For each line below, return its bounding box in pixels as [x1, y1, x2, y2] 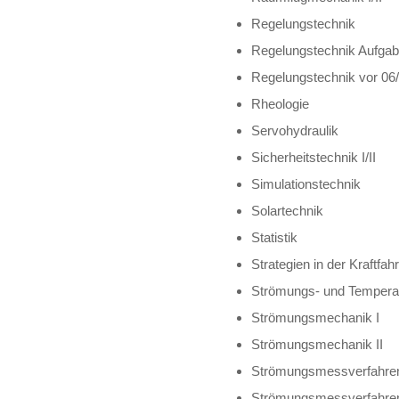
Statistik [251, 229, 298, 245]
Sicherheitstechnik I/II [251, 149, 377, 165]
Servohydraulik [251, 122, 339, 138]
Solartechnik [251, 202, 324, 218]
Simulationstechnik [251, 175, 362, 191]
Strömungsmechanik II [251, 336, 384, 352]
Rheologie [251, 95, 310, 111]
